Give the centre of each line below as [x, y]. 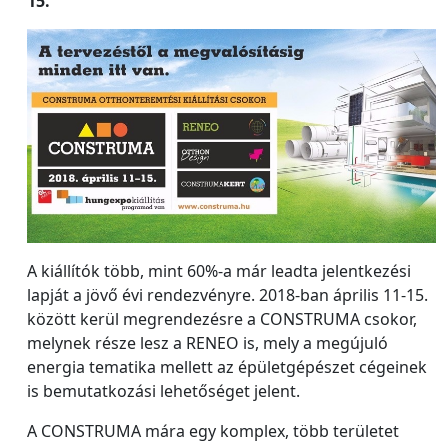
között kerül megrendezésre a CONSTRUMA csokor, [222, 318]
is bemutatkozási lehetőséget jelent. [163, 390]
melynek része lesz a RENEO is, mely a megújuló [207, 342]
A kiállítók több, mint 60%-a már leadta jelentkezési [219, 270]
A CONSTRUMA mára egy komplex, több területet [213, 430]
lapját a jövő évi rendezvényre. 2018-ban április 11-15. [227, 294]
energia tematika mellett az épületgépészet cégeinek [227, 366]
